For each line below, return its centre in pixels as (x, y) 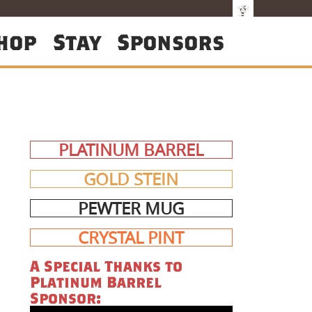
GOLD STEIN (131, 179)
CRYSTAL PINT (131, 238)
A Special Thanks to (106, 266)
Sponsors (171, 41)
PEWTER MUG (131, 209)
